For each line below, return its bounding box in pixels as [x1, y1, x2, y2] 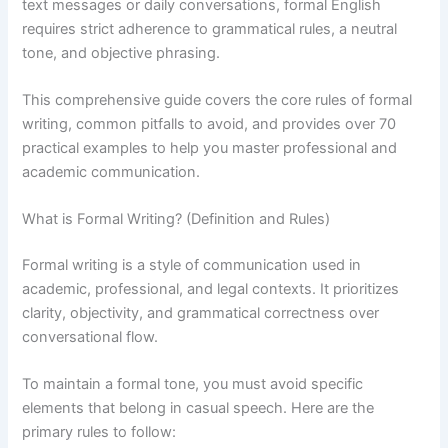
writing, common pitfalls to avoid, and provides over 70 [22, 114, 397, 133]
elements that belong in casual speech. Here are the [22, 399, 375, 418]
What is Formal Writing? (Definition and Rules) [22, 210, 331, 229]
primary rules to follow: [22, 423, 177, 442]
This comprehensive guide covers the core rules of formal [22, 90, 413, 109]
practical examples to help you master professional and [22, 138, 398, 157]
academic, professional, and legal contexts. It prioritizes [22, 280, 400, 299]
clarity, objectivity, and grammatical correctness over [22, 304, 380, 323]
